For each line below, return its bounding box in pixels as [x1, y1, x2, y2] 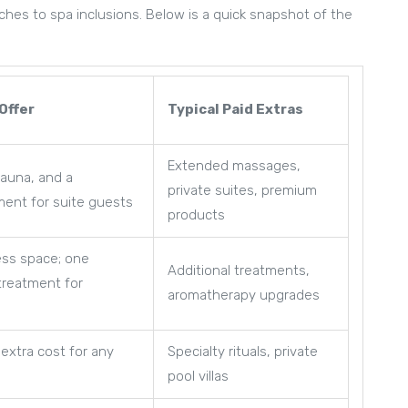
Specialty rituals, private [168, 342, 318, 360]
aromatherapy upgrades [168, 286, 320, 303]
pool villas [168, 367, 229, 384]
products [168, 206, 225, 223]
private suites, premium [168, 181, 317, 199]
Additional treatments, [168, 261, 310, 279]
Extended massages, [168, 157, 301, 174]
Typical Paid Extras [168, 100, 303, 117]
